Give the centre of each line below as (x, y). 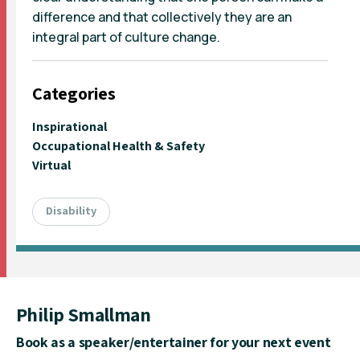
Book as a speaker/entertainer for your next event (174, 342)
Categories (74, 93)
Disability (71, 210)
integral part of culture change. (126, 37)
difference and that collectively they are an (162, 16)
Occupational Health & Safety (119, 145)
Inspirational (70, 126)
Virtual (51, 165)
